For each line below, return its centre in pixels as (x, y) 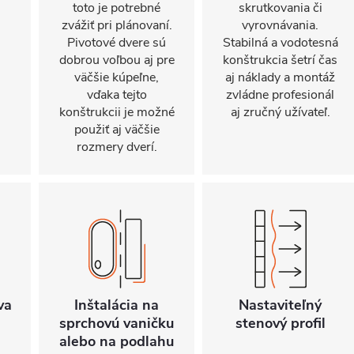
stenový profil (280, 323)
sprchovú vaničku (117, 323)
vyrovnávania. (280, 25)
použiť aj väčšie (117, 130)
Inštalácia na (117, 305)
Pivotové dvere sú (117, 43)
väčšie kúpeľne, (117, 77)
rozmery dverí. (117, 147)
